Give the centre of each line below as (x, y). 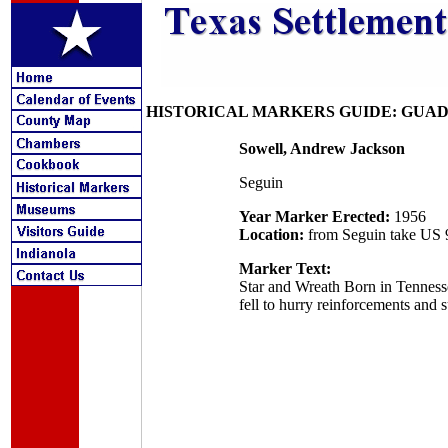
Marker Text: (284, 268)
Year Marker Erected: (314, 216)
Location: (271, 234)
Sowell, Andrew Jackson (321, 148)
